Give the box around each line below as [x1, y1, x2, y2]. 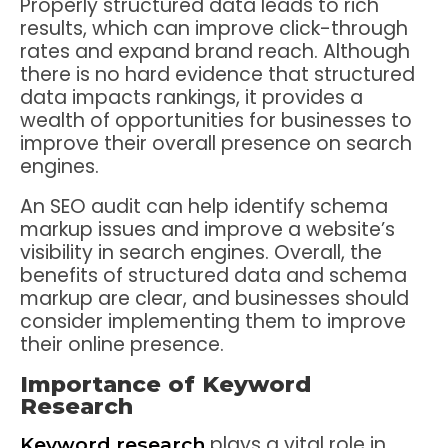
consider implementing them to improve [20, 307, 406, 335]
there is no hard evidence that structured [20, 60, 415, 88]
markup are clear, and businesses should [20, 284, 409, 312]
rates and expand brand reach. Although [20, 37, 410, 65]
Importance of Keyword [20, 370, 311, 399]
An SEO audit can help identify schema [20, 192, 388, 220]
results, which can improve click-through [20, 14, 408, 42]
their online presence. [20, 330, 224, 358]
